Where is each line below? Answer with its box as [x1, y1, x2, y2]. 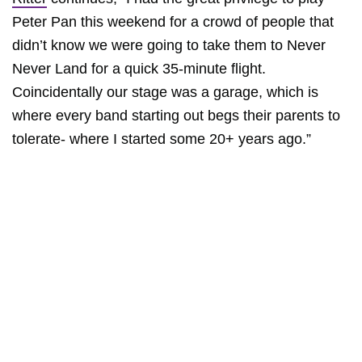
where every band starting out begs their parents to [12, 107, 340, 124]
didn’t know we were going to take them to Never [12, 37, 326, 53]
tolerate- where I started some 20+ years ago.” [12, 131, 311, 147]
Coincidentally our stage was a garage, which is [12, 84, 318, 100]
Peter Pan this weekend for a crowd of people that [12, 14, 334, 30]
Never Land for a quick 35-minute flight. [12, 61, 266, 77]
